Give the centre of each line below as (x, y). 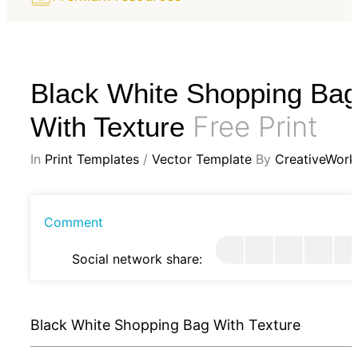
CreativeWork (316, 159)
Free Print (255, 126)
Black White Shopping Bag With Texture (165, 324)
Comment (74, 222)
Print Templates (92, 159)
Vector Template (202, 159)
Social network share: (137, 259)
